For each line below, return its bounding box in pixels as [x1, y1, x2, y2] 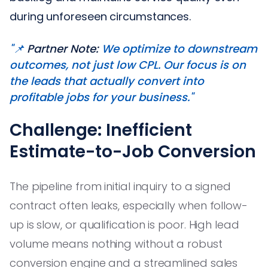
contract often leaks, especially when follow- [10, 197, 248, 213]
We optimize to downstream [99, 41, 257, 56]
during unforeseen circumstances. [10, 8, 191, 24]
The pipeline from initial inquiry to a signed [10, 178, 231, 194]
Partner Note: [27, 41, 99, 56]
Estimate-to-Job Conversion [10, 139, 256, 163]
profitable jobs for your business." [10, 89, 193, 105]
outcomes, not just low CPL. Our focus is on [10, 57, 246, 72]
